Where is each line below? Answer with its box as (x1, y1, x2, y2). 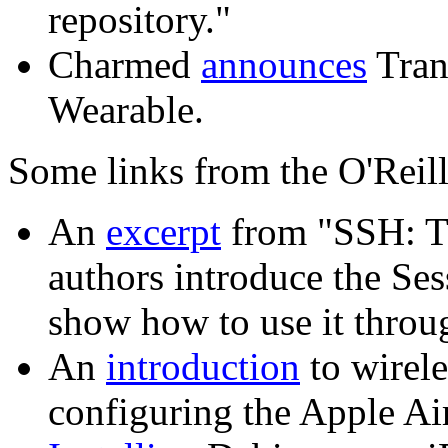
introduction (106, 345, 300, 389)
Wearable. (48, 88, 204, 132)
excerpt (106, 210, 221, 254)
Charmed (48, 43, 201, 87)
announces (201, 43, 367, 87)
